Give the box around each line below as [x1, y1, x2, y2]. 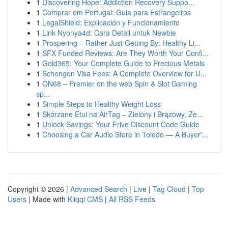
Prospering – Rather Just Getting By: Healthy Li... [42, 38, 201, 48]
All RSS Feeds [109, 194, 155, 204]
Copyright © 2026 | [8, 184, 70, 194]
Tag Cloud [153, 184, 186, 194]
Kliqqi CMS [68, 194, 103, 204]
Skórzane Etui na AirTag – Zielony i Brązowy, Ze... [42, 109, 203, 119]
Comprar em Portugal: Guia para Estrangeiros [42, 7, 191, 17]
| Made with [26, 194, 68, 204]
